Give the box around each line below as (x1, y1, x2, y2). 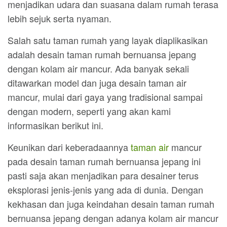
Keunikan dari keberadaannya (8, 140, 131, 154)
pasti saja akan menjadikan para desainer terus (8, 169, 199, 182)
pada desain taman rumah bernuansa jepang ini (8, 155, 201, 168)
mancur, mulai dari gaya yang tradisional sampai (8, 90, 203, 103)
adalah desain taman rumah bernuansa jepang (8, 48, 196, 61)
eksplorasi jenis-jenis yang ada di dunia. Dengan (8, 183, 203, 196)
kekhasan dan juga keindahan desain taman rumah (8, 197, 214, 210)
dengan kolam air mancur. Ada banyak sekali (8, 62, 189, 75)
